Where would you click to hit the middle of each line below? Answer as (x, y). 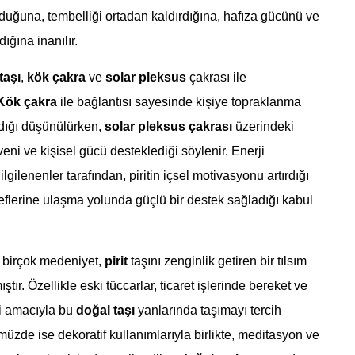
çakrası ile (216, 77)
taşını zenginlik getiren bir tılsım (217, 261)
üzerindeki (263, 126)
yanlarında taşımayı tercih (208, 310)
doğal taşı (105, 310)
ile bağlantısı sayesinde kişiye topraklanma (179, 102)
